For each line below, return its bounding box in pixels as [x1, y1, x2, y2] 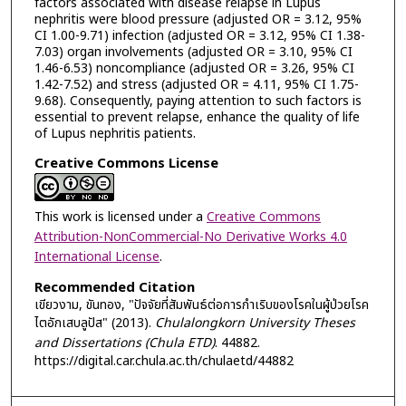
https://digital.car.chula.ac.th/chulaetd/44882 [34, 352, 294, 372]
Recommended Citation [34, 277, 195, 299]
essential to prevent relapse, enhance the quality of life [34, 108, 360, 128]
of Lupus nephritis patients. [34, 124, 196, 144]
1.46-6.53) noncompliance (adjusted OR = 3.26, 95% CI [34, 59, 354, 79]
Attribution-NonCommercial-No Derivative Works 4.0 [34, 227, 347, 246]
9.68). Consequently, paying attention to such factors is [34, 92, 362, 111]
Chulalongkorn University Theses [154, 314, 355, 333]
